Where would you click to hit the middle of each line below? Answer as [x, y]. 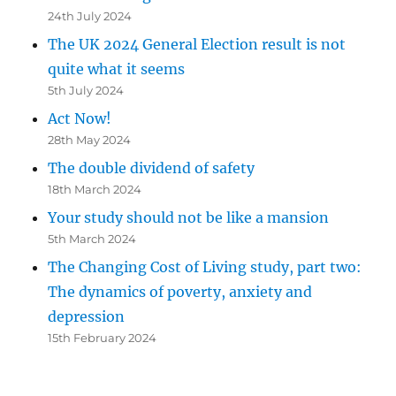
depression [87, 316]
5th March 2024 [92, 238]
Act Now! [80, 118]
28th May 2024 [90, 139]
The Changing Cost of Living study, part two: [205, 267]
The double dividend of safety [152, 168]
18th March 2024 [95, 189]
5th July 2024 [86, 90]
